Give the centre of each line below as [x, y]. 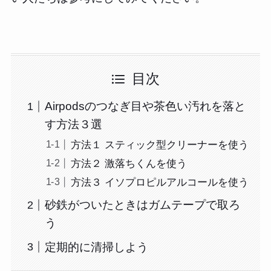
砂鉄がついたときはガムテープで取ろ [143, 205]
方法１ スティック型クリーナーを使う [159, 145]
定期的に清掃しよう [97, 247]
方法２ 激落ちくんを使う [129, 163]
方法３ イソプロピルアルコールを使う [159, 182]
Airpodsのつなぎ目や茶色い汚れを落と [145, 106]
